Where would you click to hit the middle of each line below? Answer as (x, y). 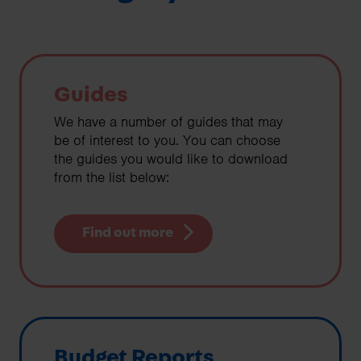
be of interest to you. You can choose (167, 141)
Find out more (127, 233)
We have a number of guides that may (168, 122)
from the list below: (112, 178)
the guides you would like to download (171, 159)
